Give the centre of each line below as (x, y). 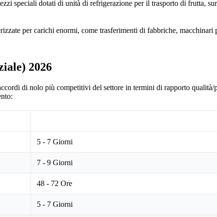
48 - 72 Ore (54, 183)
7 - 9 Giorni (55, 162)
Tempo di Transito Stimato (81, 121)
